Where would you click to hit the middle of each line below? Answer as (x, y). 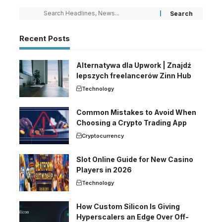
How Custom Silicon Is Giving (128, 206)
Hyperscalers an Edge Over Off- (133, 217)
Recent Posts (45, 38)
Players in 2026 (104, 169)
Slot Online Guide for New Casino (135, 159)
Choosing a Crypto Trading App (132, 122)
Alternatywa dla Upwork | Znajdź (134, 65)
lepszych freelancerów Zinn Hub (134, 75)
